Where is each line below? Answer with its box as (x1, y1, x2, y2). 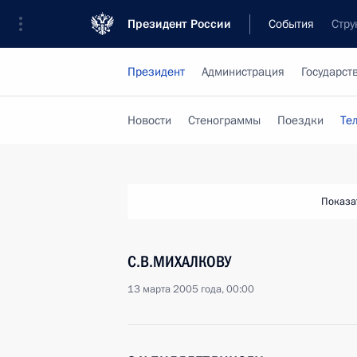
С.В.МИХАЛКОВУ (127, 252, 231, 271)
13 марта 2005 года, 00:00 (127, 282, 254, 296)
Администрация (202, 64, 284, 80)
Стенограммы (188, 112, 261, 128)
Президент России (127, 16, 231, 32)
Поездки (277, 112, 324, 128)
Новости (127, 112, 171, 128)
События (269, 16, 314, 32)
